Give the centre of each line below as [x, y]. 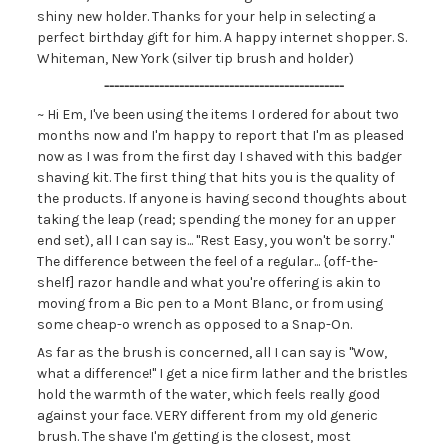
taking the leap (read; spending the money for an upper [216, 219]
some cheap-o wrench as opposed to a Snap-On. [194, 324]
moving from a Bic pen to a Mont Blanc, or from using [209, 303]
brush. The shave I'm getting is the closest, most [193, 436]
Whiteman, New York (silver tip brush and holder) [195, 58]
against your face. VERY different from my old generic [207, 415]
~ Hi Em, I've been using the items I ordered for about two [217, 114]
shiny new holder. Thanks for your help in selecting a [206, 16]
